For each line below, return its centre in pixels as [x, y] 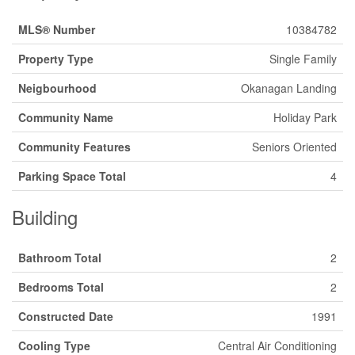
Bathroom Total [60, 258]
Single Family [303, 59]
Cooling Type [54, 345]
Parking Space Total [72, 176]
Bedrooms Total [61, 287]
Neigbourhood [57, 88]
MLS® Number [57, 29]
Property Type [56, 59]
